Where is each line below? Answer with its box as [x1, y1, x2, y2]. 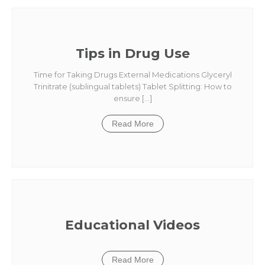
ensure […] [113, 93, 152, 103]
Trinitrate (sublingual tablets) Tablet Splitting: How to [33, 82, 232, 91]
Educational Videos [65, 217, 200, 233]
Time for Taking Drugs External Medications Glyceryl [33, 70, 232, 79]
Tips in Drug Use [75, 46, 190, 62]
